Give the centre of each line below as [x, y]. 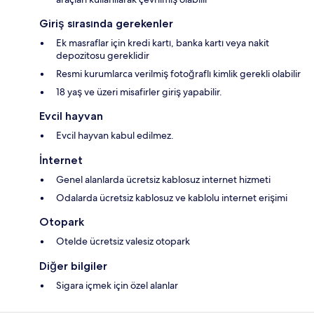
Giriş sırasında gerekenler [106, 23]
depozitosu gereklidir [103, 55]
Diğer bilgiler [73, 266]
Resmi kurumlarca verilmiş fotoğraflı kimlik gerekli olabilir [178, 73]
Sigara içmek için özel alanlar [117, 285]
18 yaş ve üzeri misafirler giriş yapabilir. [139, 91]
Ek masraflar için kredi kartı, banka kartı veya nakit [163, 42]
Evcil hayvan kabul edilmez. [115, 135]
